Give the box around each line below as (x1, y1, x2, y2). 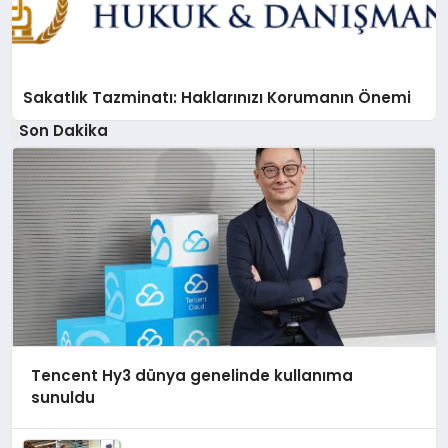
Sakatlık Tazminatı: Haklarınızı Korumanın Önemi (23, 86, 412, 108)
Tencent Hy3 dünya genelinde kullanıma (30, 365, 353, 387)
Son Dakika (18, 119, 108, 141)
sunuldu (30, 387, 95, 409)
